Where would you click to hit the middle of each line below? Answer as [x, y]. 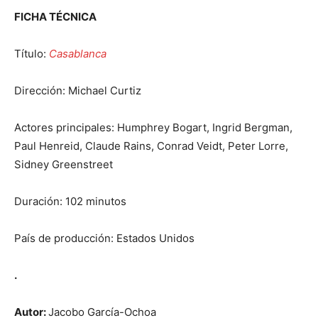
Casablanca [78, 54]
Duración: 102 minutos [70, 202]
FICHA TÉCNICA [55, 17]
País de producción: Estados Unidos [104, 238]
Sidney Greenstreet [64, 165]
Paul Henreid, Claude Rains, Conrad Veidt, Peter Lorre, [151, 146]
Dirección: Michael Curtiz [78, 91]
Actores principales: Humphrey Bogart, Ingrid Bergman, [153, 128]
